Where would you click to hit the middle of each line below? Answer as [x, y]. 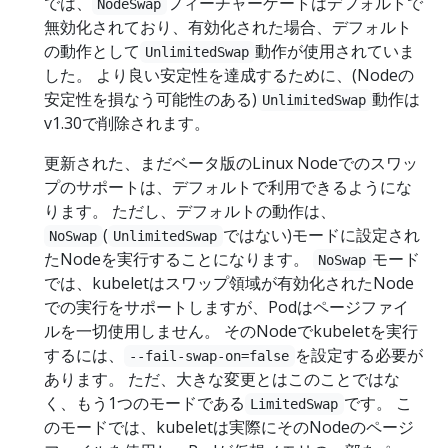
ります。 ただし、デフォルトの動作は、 [190, 211]
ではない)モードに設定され [321, 235]
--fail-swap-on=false [209, 356]
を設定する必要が [358, 355]
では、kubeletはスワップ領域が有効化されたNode [229, 283]
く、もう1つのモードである [144, 403]
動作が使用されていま [334, 51]
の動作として [92, 51]
